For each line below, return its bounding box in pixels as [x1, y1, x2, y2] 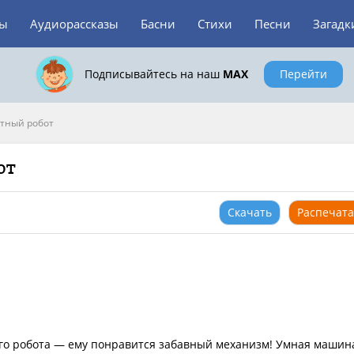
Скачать [228, 205, 272, 220]
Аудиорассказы [30, 16, 119, 32]
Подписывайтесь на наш [84, 66, 223, 81]
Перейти [279, 66, 327, 81]
